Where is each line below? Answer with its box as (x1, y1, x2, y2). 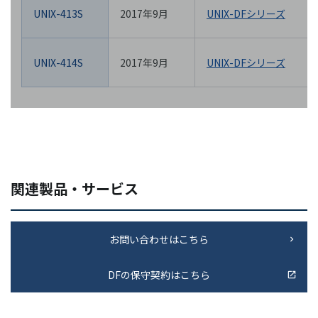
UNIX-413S (33, 6, 83, 21)
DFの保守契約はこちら (108, 268, 210, 283)
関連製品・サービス (11, 178, 138, 199)
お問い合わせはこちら (109, 232, 209, 247)
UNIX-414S (33, 55, 83, 70)
